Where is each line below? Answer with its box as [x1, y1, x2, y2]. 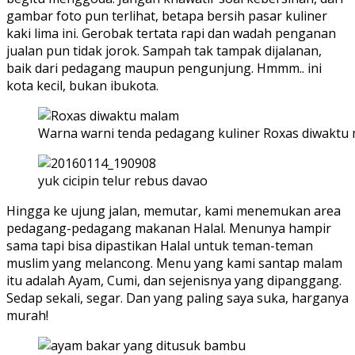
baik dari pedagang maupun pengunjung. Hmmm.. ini [6, 59, 322, 78]
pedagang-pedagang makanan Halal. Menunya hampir [6, 219, 331, 238]
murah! [6, 307, 48, 325]
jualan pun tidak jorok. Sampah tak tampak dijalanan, [6, 42, 322, 60]
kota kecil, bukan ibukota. [6, 77, 158, 95]
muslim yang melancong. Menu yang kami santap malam [6, 254, 342, 273]
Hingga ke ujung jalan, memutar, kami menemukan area [6, 202, 341, 220]
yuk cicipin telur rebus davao [38, 172, 208, 190]
